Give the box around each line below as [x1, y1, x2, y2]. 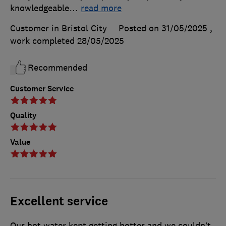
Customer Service [10, 83, 74, 94]
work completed [10, 35, 77, 47]
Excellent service [10, 193, 108, 210]
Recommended [28, 62, 87, 74]
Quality [10, 110, 37, 121]
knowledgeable [10, 3, 69, 14]
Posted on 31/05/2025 [119, 23, 207, 34]
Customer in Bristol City [10, 23, 107, 34]
